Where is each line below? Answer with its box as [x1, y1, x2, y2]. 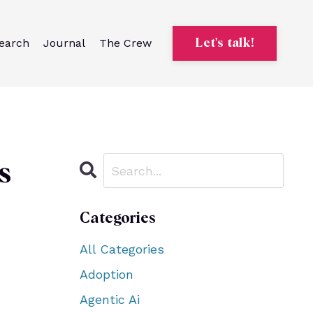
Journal [43, 36, 86, 50]
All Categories [79, 242, 164, 256]
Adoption [79, 267, 133, 282]
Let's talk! [195, 36, 254, 50]
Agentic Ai [79, 292, 140, 307]
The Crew [99, 36, 152, 50]
